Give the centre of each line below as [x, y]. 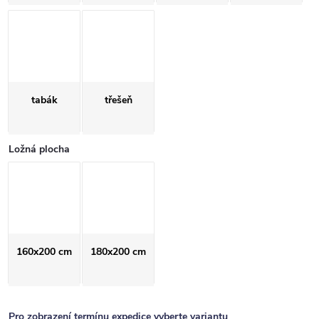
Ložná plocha [39, 149]
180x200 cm [118, 252]
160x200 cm [44, 252]
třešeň [118, 100]
